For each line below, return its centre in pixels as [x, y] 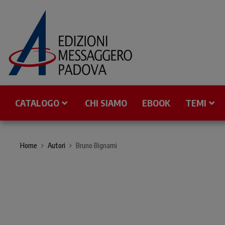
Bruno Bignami [96, 145]
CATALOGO [37, 103]
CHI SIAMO [106, 103]
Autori [57, 145]
